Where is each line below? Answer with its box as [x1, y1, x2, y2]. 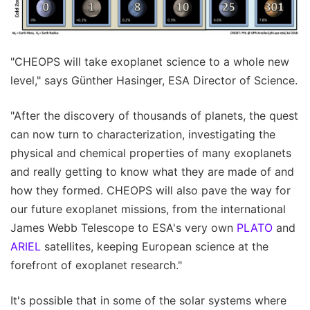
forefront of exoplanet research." [10, 257, 182, 272]
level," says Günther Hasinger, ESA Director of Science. [10, 73, 298, 87]
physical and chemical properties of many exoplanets [10, 145, 291, 160]
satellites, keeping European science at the [41, 239, 268, 253]
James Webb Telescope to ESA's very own [10, 220, 237, 235]
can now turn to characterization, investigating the [10, 127, 275, 141]
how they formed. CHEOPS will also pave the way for [10, 183, 291, 197]
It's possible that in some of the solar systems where [10, 293, 286, 307]
